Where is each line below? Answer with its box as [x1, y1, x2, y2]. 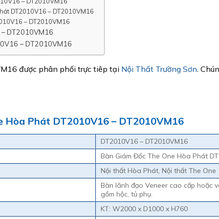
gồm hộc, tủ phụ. [101, 189, 153, 198]
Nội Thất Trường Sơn [121, 64, 197, 74]
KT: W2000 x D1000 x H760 [101, 204, 188, 213]
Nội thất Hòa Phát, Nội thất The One [101, 166, 216, 175]
